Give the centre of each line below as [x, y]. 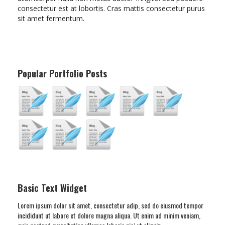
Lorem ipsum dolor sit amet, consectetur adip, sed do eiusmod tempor [110, 205]
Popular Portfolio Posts [62, 73]
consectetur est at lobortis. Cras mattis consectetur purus [111, 8]
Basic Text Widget [52, 188]
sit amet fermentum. [51, 18]
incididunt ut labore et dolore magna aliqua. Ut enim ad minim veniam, [109, 215]
